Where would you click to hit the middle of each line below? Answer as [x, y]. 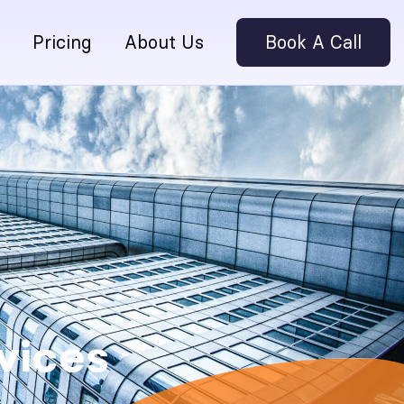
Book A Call [313, 42]
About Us [164, 42]
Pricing [62, 42]
